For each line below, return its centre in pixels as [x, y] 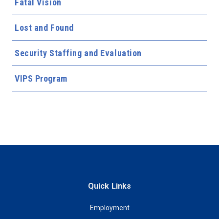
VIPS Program [41, 78]
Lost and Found [44, 28]
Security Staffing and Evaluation [78, 53]
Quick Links [109, 186]
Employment [109, 208]
